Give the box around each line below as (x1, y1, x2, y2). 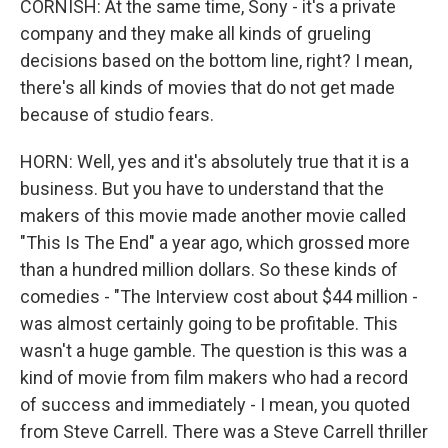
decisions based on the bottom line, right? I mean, (20, 50, 412, 71)
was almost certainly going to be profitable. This (20, 313, 398, 334)
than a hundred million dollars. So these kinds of (20, 259, 398, 280)
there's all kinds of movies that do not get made (20, 77, 395, 98)
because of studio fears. (20, 104, 214, 125)
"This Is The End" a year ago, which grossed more (20, 232, 410, 253)
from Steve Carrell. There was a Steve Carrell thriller (20, 421, 428, 442)
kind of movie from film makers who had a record (20, 367, 408, 388)
